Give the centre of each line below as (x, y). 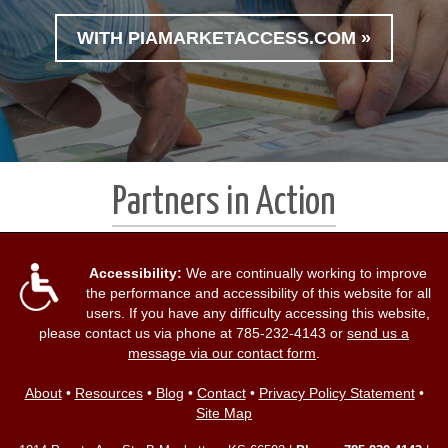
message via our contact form (222, 352)
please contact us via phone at (137, 332)
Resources (108, 392)
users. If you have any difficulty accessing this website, (258, 312)
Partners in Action (224, 203)
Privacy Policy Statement (336, 392)
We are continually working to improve (304, 272)
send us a (378, 332)
